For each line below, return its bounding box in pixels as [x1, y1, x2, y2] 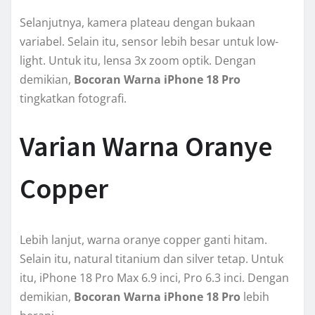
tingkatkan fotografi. [20, 91, 127, 107]
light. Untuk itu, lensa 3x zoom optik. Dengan [20, 53, 256, 69]
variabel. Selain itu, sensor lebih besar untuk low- [20, 34, 278, 50]
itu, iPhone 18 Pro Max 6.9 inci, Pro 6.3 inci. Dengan [20, 270, 289, 286]
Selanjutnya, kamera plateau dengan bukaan [20, 15, 255, 31]
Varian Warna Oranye [20, 129, 272, 165]
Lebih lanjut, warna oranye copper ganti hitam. [20, 232, 267, 248]
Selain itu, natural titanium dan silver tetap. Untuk [20, 251, 283, 267]
